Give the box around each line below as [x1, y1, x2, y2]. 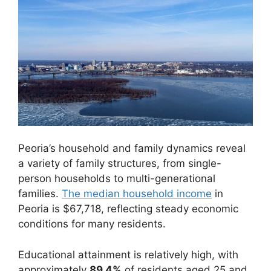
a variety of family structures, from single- [18, 157, 221, 170]
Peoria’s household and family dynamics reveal [18, 142, 246, 155]
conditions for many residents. [18, 218, 166, 230]
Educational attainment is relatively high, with [18, 248, 238, 261]
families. [18, 188, 62, 200]
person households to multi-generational [18, 172, 215, 185]
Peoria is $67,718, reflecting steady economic [18, 203, 238, 215]
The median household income [62, 188, 212, 200]
